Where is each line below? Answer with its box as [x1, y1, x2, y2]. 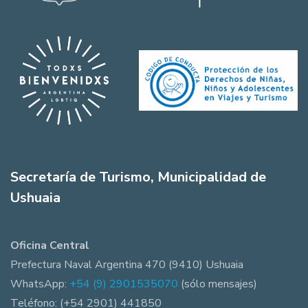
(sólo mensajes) [178, 276, 257, 292]
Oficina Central [10, 238, 89, 254]
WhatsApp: [10, 276, 69, 292]
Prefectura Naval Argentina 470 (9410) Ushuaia [10, 257, 243, 273]
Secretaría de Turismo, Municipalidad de [10, 168, 266, 187]
